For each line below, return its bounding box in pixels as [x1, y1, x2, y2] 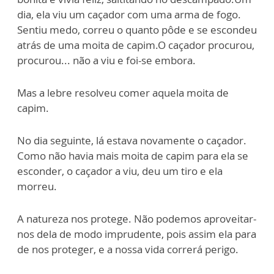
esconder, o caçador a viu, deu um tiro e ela [17, 163, 223, 178]
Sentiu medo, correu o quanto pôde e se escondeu [17, 22, 257, 37]
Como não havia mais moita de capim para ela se [17, 148, 248, 163]
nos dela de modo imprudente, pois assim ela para [17, 226, 256, 241]
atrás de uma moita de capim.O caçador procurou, [17, 37, 254, 52]
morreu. [17, 179, 57, 193]
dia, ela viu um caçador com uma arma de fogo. [17, 7, 241, 21]
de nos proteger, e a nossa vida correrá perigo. [17, 242, 239, 256]
